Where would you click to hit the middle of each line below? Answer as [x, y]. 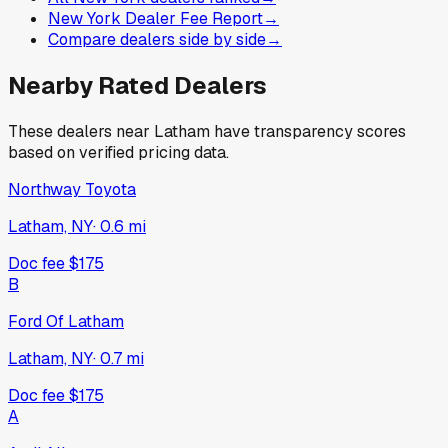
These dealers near [81, 131]
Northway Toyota [72, 189]
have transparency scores [308, 131]
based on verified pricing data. [118, 152]
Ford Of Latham [66, 321]
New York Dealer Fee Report [155, 18]
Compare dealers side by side [157, 39]
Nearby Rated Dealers [137, 85]
